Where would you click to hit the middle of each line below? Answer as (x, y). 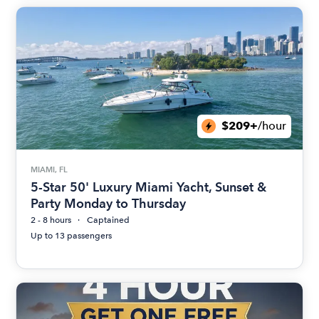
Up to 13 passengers (72, 236)
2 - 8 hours (51, 220)
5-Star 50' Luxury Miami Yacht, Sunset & (149, 187)
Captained (109, 220)
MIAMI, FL (49, 169)
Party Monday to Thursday (109, 204)
